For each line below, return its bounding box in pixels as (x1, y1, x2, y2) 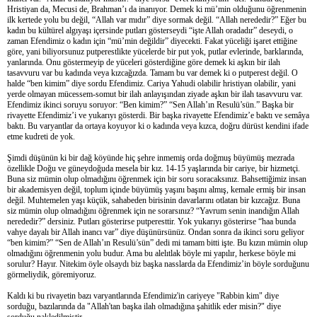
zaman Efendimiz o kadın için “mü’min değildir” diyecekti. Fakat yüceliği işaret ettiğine (7, 35, 297, 46)
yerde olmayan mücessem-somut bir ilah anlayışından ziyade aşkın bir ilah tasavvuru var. (7, 88, 303, 99)
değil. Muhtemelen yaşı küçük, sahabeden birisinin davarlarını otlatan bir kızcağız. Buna (7, 195, 300, 205)
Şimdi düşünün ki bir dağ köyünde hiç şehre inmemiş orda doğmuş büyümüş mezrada (7, 152, 294, 163)
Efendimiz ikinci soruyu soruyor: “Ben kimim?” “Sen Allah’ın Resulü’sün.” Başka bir (7, 99, 294, 110)
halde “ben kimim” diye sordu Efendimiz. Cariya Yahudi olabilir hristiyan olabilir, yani (7, 78, 296, 88)
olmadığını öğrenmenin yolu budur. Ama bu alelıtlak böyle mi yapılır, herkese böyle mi (7, 248, 296, 258)
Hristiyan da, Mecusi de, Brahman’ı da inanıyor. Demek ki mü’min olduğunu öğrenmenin (7, 4, 306, 14)
